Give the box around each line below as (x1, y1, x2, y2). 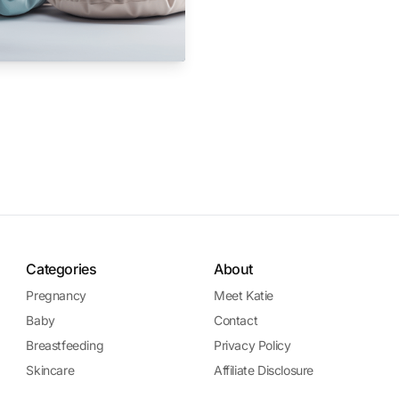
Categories (26, 260, 97, 278)
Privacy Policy (213, 338, 291, 353)
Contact (213, 313, 258, 328)
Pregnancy (26, 288, 86, 303)
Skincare (26, 362, 75, 378)
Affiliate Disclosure (213, 362, 313, 378)
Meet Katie (213, 288, 273, 303)
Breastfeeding (26, 338, 104, 353)
